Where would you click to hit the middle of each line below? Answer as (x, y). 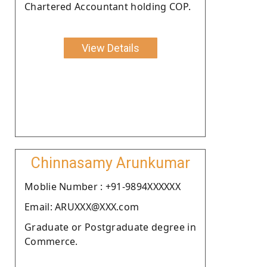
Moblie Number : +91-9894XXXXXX (103, 186)
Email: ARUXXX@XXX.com (82, 207)
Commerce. (51, 241)
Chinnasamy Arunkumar (110, 163)
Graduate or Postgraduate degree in (110, 227)
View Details (110, 48)
